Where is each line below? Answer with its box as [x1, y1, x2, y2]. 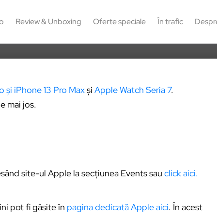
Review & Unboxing [15, 16, 81, 27]
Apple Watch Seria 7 [94, 84, 171, 96]
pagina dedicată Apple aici [67, 201, 169, 213]
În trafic [157, 16, 183, 27]
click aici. [164, 167, 198, 179]
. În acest [169, 201, 202, 213]
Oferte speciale [93, 16, 146, 27]
